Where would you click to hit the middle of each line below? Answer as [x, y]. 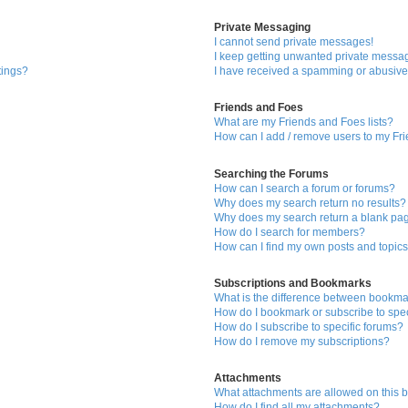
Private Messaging [263, 28]
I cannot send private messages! [294, 42]
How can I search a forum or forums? [305, 188]
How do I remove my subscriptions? [302, 341]
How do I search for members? [290, 232]
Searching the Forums [272, 173]
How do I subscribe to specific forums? [309, 326]
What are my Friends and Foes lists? [304, 122]
